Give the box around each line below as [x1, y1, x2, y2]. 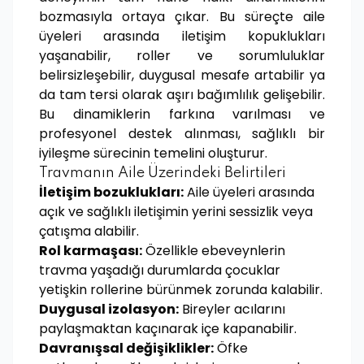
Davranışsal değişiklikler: [39, 339, 214, 357]
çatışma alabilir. [39, 222, 139, 240]
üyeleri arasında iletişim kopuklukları [39, 27, 325, 45]
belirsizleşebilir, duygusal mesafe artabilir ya [39, 66, 325, 84]
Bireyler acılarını [179, 300, 285, 318]
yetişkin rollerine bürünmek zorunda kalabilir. [39, 280, 323, 299]
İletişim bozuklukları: [39, 183, 184, 201]
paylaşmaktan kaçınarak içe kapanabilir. [39, 319, 297, 338]
